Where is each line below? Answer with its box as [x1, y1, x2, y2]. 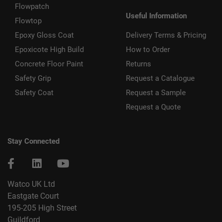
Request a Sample [126, 88, 186, 98]
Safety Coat [15, 88, 54, 98]
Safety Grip [15, 74, 51, 83]
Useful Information [126, 11, 187, 21]
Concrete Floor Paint [15, 59, 83, 69]
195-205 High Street [7, 203, 77, 213]
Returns [126, 59, 151, 69]
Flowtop [15, 16, 42, 26]
